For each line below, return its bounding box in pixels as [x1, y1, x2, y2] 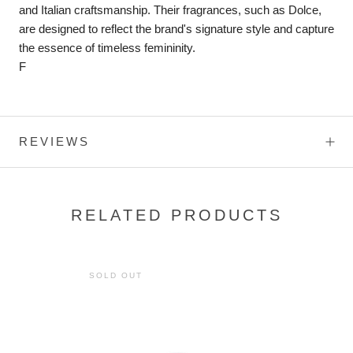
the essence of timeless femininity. [19, 41, 195, 55]
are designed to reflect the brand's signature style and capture [19, 22, 334, 36]
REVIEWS [19, 135, 90, 149]
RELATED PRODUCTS [70, 206, 283, 224]
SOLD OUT [89, 270, 143, 280]
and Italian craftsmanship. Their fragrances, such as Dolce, [19, 3, 321, 17]
